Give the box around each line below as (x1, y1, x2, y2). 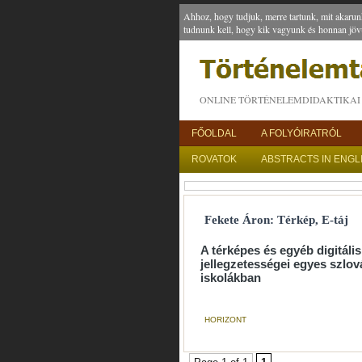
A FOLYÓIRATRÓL (261, 128, 342, 139)
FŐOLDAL (192, 128, 237, 139)
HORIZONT (204, 315, 246, 325)
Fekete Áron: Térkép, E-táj (204, 213, 348, 226)
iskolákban (200, 271, 261, 285)
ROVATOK (192, 154, 237, 165)
